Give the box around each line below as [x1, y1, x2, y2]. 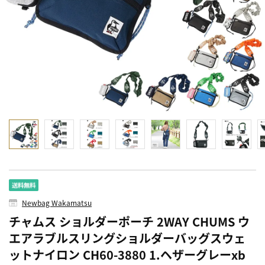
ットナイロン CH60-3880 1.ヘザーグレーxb [9, 245, 245, 263]
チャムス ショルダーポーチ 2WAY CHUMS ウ [9, 212, 250, 230]
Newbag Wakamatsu [22, 197, 92, 208]
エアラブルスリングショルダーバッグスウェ [9, 229, 245, 247]
